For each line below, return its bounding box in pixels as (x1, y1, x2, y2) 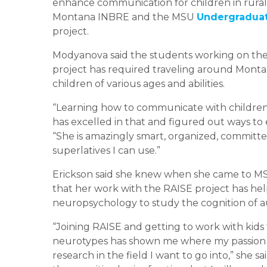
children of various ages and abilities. (52, 77, 225, 89)
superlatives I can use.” (52, 144, 160, 156)
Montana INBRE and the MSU (52, 11, 197, 23)
